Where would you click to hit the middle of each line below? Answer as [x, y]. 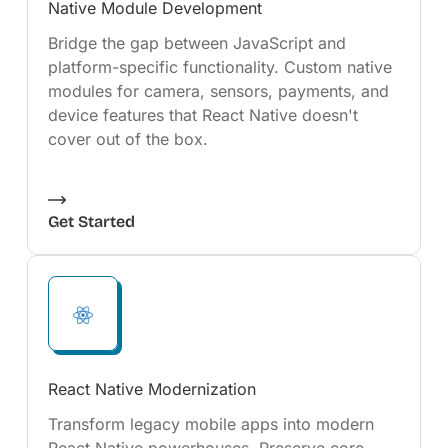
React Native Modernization [151, 389]
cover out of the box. [127, 139]
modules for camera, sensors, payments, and [218, 91]
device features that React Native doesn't [202, 115]
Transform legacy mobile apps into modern [210, 424]
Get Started [91, 221]
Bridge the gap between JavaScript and [196, 43]
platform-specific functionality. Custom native [219, 67]
